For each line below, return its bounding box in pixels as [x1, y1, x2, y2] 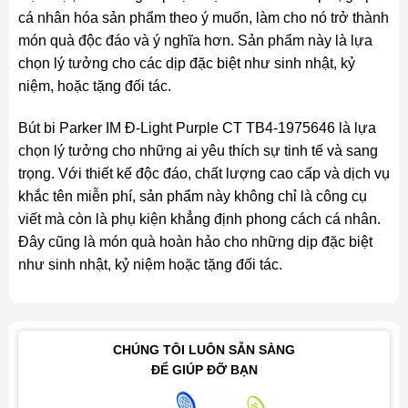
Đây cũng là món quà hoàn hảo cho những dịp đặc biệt [17, 233, 372, 250]
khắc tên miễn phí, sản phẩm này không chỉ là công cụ [17, 188, 367, 204]
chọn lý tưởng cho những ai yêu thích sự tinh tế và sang [17, 142, 378, 158]
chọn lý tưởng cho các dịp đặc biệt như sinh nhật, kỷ [17, 55, 355, 71]
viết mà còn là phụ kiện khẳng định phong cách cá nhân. [17, 210, 381, 227]
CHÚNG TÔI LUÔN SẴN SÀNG [113, 342, 295, 358]
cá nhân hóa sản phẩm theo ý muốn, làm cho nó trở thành [17, 9, 389, 25]
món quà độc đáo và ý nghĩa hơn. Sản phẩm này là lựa [17, 32, 372, 48]
